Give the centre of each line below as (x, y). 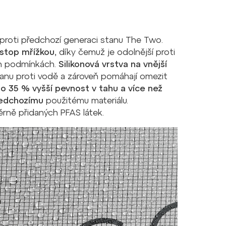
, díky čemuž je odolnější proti (115, 52)
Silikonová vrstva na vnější (113, 64)
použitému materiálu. (86, 100)
